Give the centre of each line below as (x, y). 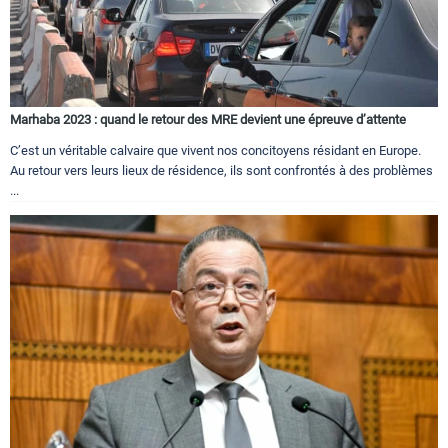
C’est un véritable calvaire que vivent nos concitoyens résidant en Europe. (215, 151)
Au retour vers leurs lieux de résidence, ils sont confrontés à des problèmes (221, 171)
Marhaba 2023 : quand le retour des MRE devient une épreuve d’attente (208, 120)
